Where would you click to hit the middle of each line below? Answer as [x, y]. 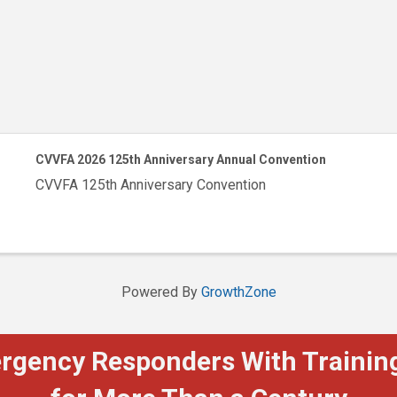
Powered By [161, 292]
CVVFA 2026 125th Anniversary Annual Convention [180, 160]
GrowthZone [238, 292]
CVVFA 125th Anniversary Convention [150, 185]
